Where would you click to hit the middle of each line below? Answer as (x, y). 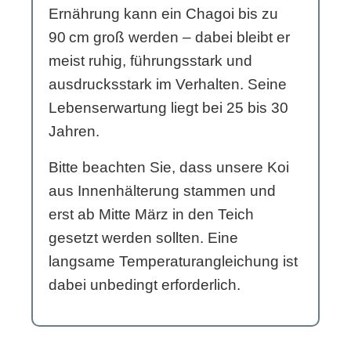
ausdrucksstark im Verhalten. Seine (168, 85)
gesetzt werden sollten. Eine (143, 238)
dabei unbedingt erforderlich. (145, 285)
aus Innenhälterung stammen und (162, 191)
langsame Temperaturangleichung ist (173, 262)
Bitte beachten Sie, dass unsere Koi (169, 168)
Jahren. (74, 132)
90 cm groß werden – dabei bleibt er (169, 38)
